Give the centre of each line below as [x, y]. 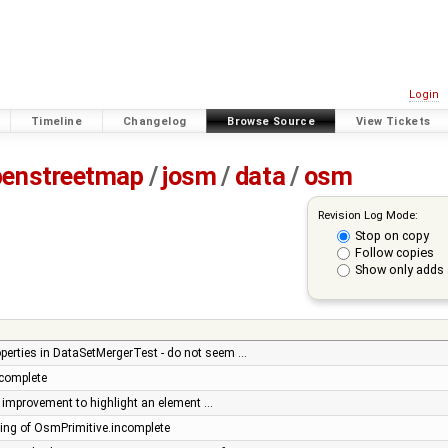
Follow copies [394, 253]
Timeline [56, 121]
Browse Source [271, 121]
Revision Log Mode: [367, 214]
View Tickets [393, 121]
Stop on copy [391, 235]
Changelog [154, 121]
